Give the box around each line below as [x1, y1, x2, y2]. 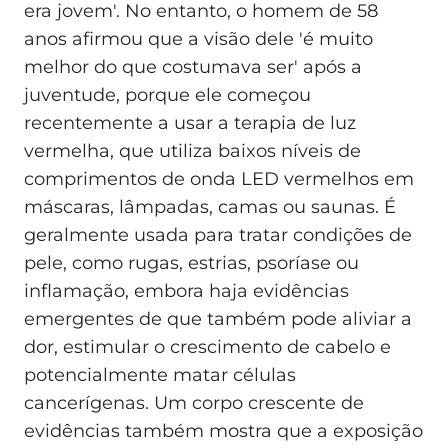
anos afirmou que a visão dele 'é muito [24, 28, 373, 51]
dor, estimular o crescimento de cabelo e [24, 336, 391, 359]
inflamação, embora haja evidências [24, 280, 349, 303]
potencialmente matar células [24, 364, 296, 387]
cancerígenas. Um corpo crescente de [24, 392, 364, 415]
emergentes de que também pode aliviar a [24, 308, 412, 331]
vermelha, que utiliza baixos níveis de [24, 140, 361, 163]
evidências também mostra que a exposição [24, 420, 423, 443]
